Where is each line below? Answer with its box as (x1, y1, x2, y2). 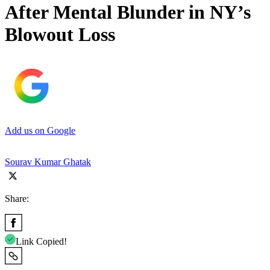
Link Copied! (16, 236, 67, 246)
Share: (5, 193, 29, 204)
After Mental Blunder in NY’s (5, 1, 251, 24)
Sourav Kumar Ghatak (5, 156, 91, 167)
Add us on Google (5, 125, 75, 136)
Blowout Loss (5, 24, 115, 46)
